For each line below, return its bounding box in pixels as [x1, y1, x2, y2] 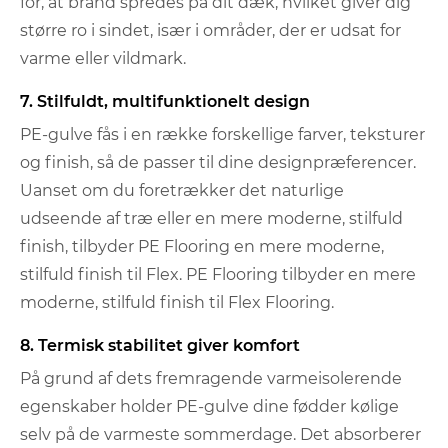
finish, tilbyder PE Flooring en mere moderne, [20, 236, 384, 256]
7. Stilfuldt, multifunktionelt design [20, 91, 310, 111]
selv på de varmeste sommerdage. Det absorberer [20, 424, 421, 444]
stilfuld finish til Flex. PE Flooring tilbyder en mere [20, 264, 416, 284]
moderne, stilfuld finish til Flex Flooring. [20, 292, 334, 312]
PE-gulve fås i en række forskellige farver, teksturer [20, 124, 425, 144]
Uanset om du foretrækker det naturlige [20, 180, 344, 200]
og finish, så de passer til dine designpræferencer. [20, 152, 416, 172]
